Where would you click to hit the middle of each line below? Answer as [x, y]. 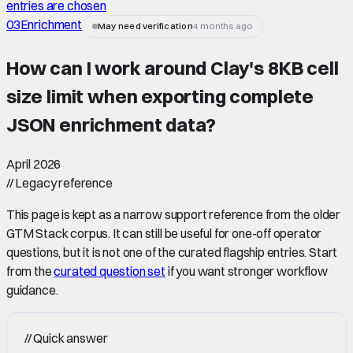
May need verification [145, 26]
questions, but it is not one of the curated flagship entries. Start [172, 252]
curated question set [110, 271]
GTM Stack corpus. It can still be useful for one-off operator [164, 233]
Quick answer [69, 338]
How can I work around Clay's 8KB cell [173, 67]
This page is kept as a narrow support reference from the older [174, 214]
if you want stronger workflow [247, 271]
